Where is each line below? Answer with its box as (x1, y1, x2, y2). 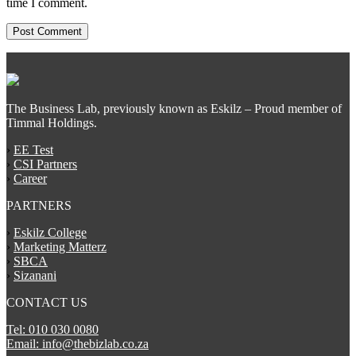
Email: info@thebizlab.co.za (6, 336, 149, 350)
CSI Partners (14, 157, 77, 171)
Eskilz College (14, 225, 87, 239)
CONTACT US (6, 295, 87, 309)
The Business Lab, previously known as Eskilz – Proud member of (6, 101, 342, 115)
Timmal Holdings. (6, 115, 97, 130)
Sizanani (14, 268, 56, 282)
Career (14, 171, 47, 185)
